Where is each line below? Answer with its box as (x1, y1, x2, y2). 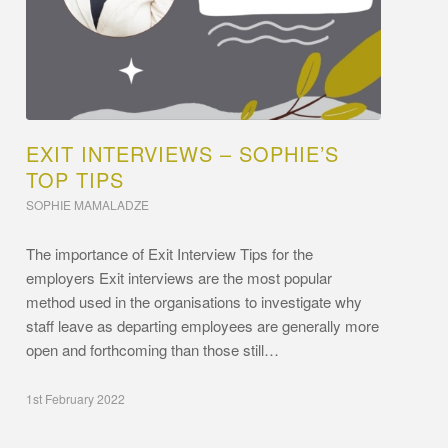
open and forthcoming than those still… (26, 338, 280, 360)
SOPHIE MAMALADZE (26, 195, 150, 213)
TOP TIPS (26, 164, 125, 194)
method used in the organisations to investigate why (26, 290, 363, 312)
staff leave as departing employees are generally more (26, 314, 380, 336)
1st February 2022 (26, 389, 126, 407)
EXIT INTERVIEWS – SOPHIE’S (26, 138, 340, 168)
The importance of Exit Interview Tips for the (26, 242, 314, 264)
